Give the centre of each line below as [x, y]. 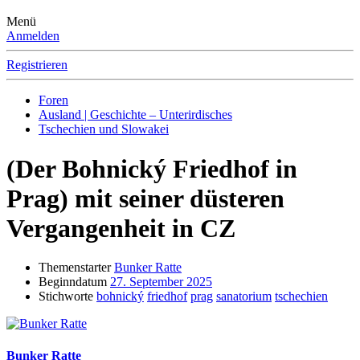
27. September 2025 [161, 282]
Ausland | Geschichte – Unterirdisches [135, 115]
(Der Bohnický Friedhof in [152, 168]
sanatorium [244, 297]
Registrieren [37, 65]
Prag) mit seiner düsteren [145, 198]
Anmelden [33, 36]
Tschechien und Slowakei [104, 129]
